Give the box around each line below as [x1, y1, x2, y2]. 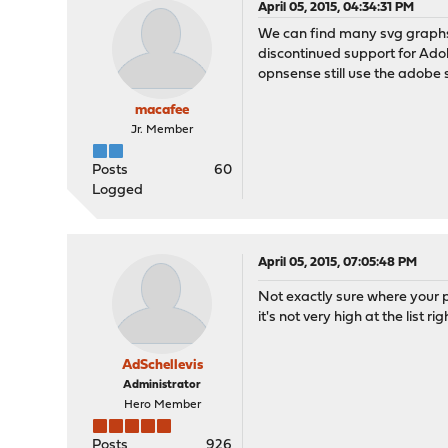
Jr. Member [131, 124, 194, 136]
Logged [92, 183, 144, 198]
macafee [135, 103, 190, 118]
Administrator [123, 379, 202, 391]
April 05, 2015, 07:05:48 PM [258, 256, 418, 269]
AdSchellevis [121, 358, 203, 373]
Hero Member [123, 399, 201, 411]
